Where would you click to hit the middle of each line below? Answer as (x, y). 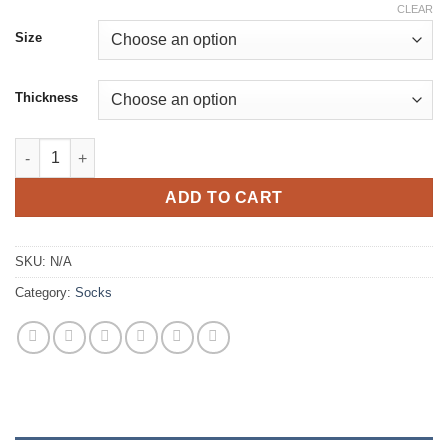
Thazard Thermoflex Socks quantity (135, 148)
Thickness (46, 98)
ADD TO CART (224, 198)
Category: (45, 292)
